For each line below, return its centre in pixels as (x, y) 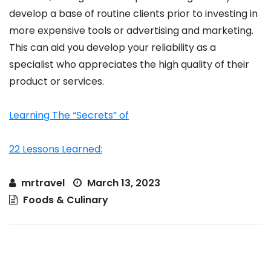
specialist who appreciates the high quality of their (129, 65)
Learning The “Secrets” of (69, 116)
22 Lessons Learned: (56, 149)
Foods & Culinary (66, 200)
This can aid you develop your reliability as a (113, 48)
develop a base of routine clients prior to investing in (133, 14)
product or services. (57, 82)
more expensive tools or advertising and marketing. (131, 31)
